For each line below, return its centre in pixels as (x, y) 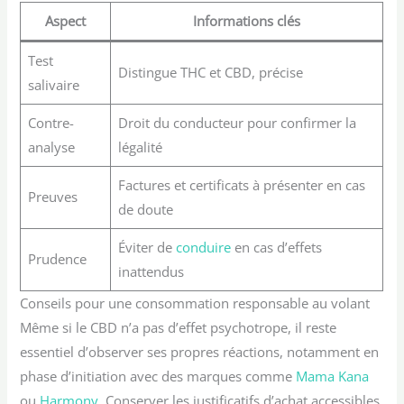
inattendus (151, 272)
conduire (203, 248)
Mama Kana (333, 376)
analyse (51, 147)
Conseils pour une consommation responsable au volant (195, 303)
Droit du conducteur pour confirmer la (237, 123)
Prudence (57, 259)
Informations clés (247, 21)
